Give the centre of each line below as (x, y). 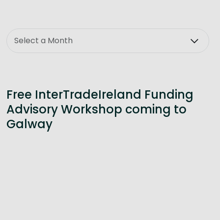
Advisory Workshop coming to (96, 109)
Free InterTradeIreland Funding (100, 95)
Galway (29, 124)
